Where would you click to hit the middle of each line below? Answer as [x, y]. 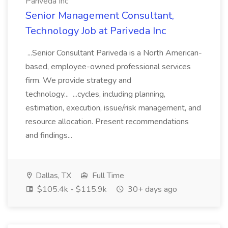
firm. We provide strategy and [78, 80]
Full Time [107, 176]
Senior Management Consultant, [100, 16]
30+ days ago [151, 189]
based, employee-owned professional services [108, 67]
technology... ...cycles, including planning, [95, 94]
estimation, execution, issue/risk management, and [113, 108]
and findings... [50, 135]
